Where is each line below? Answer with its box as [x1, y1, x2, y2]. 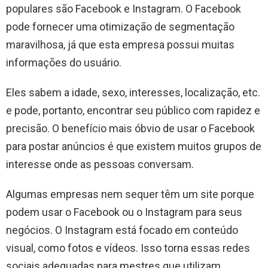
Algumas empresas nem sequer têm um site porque [6, 187, 254, 200]
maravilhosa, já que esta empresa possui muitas [6, 38, 234, 51]
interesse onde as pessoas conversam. [6, 157, 194, 170]
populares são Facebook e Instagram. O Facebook [6, 2, 241, 15]
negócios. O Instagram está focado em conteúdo [6, 223, 238, 236]
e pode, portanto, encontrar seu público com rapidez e [6, 103, 260, 117]
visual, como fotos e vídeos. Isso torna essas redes [6, 241, 250, 254]
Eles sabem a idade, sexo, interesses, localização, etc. [6, 86, 260, 99]
